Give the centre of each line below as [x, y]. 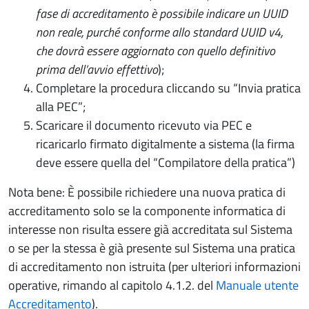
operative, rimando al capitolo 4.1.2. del [112, 285]
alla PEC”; [61, 107]
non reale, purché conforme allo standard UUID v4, [159, 32]
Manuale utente [257, 285]
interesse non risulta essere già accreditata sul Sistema [150, 229]
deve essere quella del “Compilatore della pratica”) [166, 162]
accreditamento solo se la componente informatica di [147, 211]
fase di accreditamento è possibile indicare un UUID [162, 13]
